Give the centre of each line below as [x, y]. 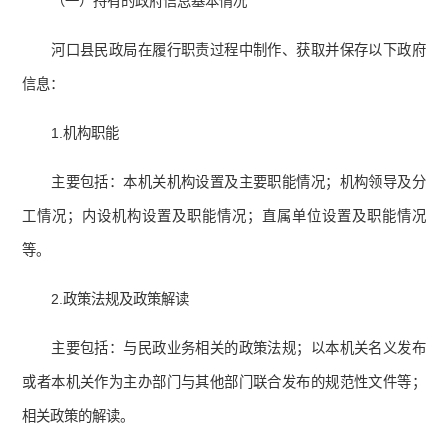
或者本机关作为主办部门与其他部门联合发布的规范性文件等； [224, 382]
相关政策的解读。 [78, 416]
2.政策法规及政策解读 [120, 299]
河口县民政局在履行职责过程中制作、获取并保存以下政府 [238, 50]
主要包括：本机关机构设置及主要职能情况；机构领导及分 [238, 182]
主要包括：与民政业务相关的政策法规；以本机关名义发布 [238, 348]
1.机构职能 [85, 133]
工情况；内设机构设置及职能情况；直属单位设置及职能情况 [224, 216]
